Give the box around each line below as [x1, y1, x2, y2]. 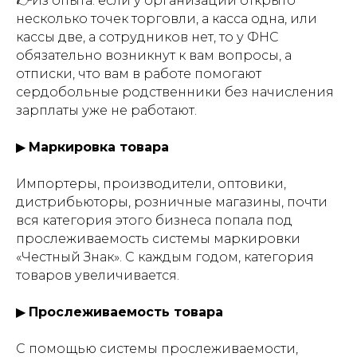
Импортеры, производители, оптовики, [16, 176, 286, 191]
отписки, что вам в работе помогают [16, 66, 261, 81]
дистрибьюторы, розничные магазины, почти [16, 194, 328, 210]
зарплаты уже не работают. [16, 103, 197, 118]
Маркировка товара [29, 139, 169, 155]
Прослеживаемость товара [29, 304, 223, 320]
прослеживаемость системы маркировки [16, 231, 300, 246]
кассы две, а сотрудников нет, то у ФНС [16, 29, 279, 45]
